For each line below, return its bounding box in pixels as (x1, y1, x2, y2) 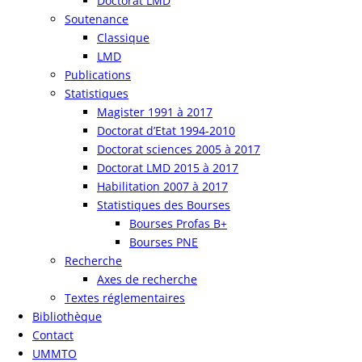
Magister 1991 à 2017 (97, 104, 213, 120)
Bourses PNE (129, 234, 198, 250)
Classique (97, 30, 149, 45)
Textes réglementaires (65, 290, 185, 305)
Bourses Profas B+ (129, 216, 227, 231)
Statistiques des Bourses (97, 197, 230, 213)
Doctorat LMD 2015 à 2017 (97, 160, 238, 175)
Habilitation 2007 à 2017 (97, 179, 228, 194)
